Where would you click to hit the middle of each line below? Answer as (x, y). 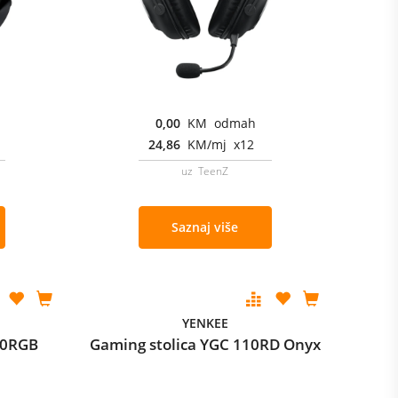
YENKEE (205, 323)
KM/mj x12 (220, 144)
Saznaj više (205, 227)
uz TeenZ (205, 171)
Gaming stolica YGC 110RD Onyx (205, 344)
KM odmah (221, 123)
